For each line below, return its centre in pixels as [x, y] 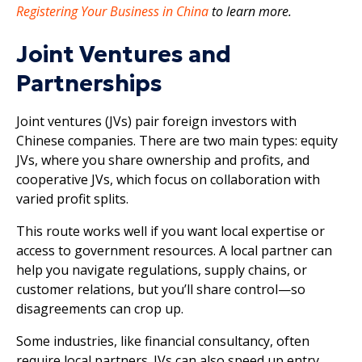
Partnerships [89, 83]
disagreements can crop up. [100, 308]
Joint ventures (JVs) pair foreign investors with [156, 121]
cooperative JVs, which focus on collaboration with [168, 179]
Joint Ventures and [124, 54]
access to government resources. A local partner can [174, 250]
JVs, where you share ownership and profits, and [163, 160]
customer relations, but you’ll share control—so [161, 289]
